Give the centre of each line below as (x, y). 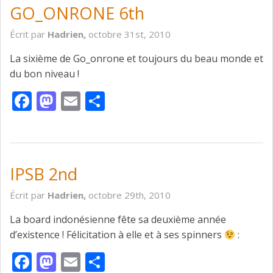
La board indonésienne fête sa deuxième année (118, 220)
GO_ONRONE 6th (77, 13)
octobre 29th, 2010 (129, 195)
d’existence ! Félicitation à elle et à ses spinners (117, 235)
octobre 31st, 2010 (129, 34)
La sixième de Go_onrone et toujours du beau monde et (136, 59)
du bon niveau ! (44, 74)
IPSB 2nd (44, 174)
